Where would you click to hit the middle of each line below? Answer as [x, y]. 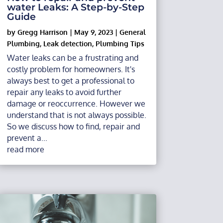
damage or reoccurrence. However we [76, 103]
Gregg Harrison [42, 32]
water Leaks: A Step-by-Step [75, 7]
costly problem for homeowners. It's [71, 69]
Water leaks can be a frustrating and [72, 57]
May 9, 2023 [93, 32]
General [132, 32]
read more [25, 149]
